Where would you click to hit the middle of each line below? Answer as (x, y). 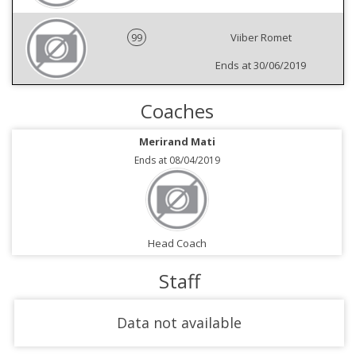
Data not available (179, 323)
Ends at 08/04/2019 (177, 160)
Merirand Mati (177, 141)
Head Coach (177, 243)
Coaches (177, 111)
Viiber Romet (261, 37)
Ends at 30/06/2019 (261, 65)
